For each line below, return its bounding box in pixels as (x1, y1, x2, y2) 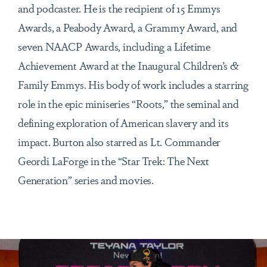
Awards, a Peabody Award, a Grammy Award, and (18, 19, 238, 35)
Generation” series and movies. (18, 172, 154, 188)
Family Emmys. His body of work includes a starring (18, 76, 249, 92)
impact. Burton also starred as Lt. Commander (18, 133, 221, 150)
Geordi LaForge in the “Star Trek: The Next (18, 153, 209, 169)
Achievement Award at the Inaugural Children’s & (18, 57, 239, 73)
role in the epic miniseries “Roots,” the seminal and (18, 95, 239, 111)
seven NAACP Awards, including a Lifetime (18, 38, 210, 54)
